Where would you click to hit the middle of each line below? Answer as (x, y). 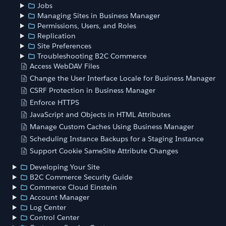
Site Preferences (65, 46)
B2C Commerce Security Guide (81, 177)
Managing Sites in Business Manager (99, 16)
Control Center (55, 217)
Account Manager (60, 197)
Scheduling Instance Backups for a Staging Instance (117, 139)
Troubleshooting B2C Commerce (92, 56)
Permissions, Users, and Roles (87, 26)
